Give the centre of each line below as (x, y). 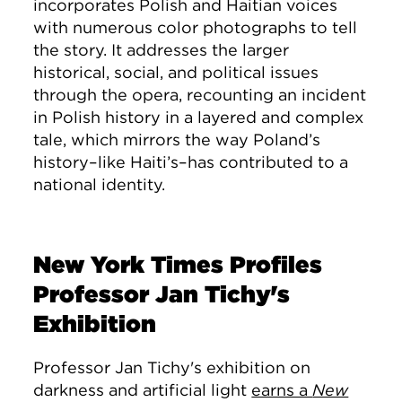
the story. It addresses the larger (162, 50)
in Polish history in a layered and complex (199, 117)
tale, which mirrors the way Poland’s (177, 140)
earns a (282, 390)
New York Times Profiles (178, 264)
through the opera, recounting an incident (200, 95)
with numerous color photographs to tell (196, 27)
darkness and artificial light (143, 390)
